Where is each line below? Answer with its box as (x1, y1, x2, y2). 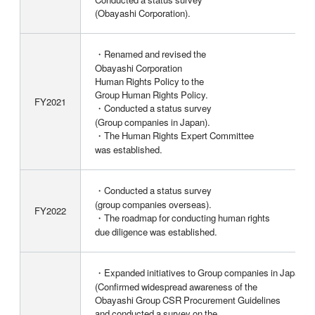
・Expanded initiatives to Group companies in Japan (94, 265, 304, 279)
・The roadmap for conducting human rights (94, 210, 270, 224)
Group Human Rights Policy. (94, 87, 208, 101)
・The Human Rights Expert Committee (94, 128, 254, 142)
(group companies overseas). (94, 197, 212, 211)
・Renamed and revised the (94, 46, 206, 60)
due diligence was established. (94, 224, 217, 238)
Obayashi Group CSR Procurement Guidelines (94, 292, 281, 307)
